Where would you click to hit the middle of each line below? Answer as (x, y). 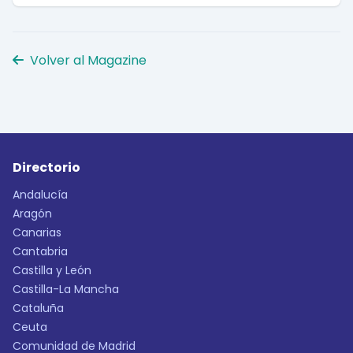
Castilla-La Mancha (66, 290)
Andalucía (40, 195)
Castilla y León (52, 271)
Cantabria (40, 252)
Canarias (37, 233)
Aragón (32, 214)
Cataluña (38, 308)
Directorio (46, 168)
